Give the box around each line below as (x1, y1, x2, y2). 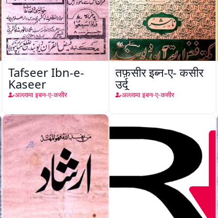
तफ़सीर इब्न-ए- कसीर (115, 64, 203, 80)
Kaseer (8, 76, 46, 92)
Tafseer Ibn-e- (8, 64, 84, 80)
